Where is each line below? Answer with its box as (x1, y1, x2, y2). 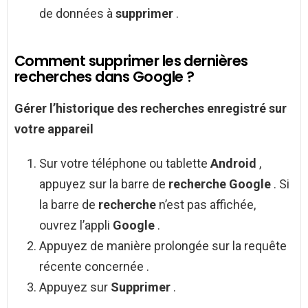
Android (210, 156, 259, 171)
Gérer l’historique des (14, 101, 140, 116)
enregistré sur (207, 101, 287, 116)
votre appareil (14, 122, 93, 137)
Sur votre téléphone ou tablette (39, 156, 210, 171)
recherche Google (168, 177, 274, 192)
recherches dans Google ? (14, 67, 195, 87)
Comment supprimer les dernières (14, 51, 248, 71)
